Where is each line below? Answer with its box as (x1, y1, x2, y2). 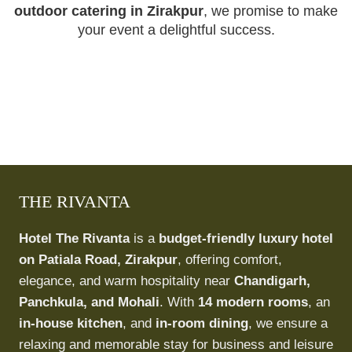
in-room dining (156, 316, 248, 331)
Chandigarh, (234, 273, 310, 288)
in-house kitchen (19, 316, 123, 331)
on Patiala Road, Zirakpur (19, 252, 178, 267)
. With (159, 295, 198, 310)
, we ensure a (248, 316, 328, 331)
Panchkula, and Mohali (19, 295, 159, 310)
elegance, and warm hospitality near (19, 273, 234, 288)
